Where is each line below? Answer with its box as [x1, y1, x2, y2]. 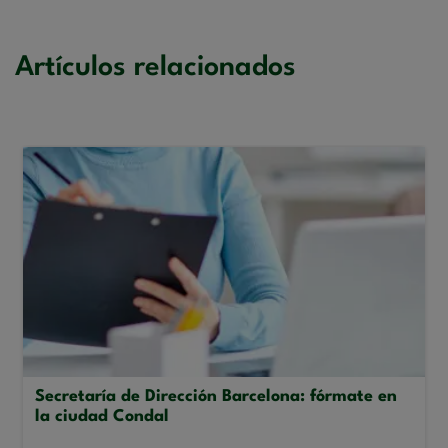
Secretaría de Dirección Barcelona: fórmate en [35, 387, 397, 405]
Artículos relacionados [15, 54, 296, 83]
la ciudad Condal [35, 407, 169, 425]
